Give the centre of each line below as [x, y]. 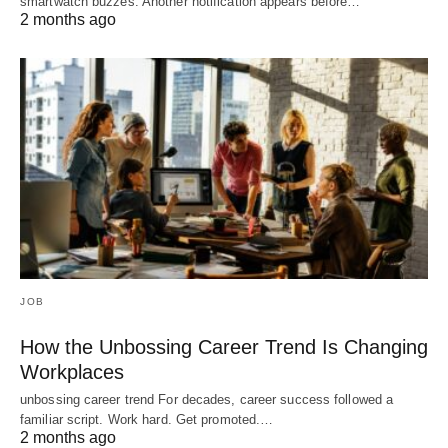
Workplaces [72, 372]
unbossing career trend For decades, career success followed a [207, 400]
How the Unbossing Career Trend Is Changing [224, 347]
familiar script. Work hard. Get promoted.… [147, 420]
